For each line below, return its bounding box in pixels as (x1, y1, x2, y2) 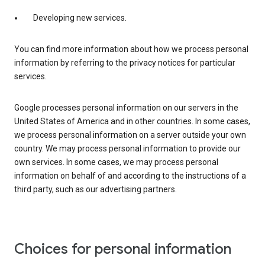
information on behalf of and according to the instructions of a (14, 171, 246, 181)
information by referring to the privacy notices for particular (14, 58, 235, 68)
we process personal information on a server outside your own (14, 130, 246, 140)
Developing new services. (33, 13, 127, 23)
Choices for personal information (14, 240, 231, 258)
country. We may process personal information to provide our (14, 144, 241, 154)
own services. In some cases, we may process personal (14, 157, 218, 167)
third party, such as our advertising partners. (14, 185, 177, 195)
